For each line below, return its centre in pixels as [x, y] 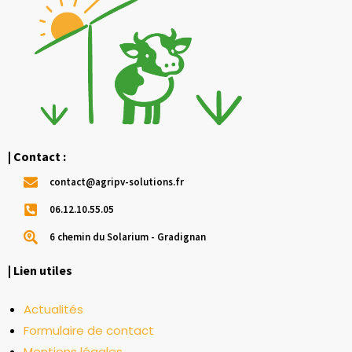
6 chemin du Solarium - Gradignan [127, 237]
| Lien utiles [40, 271]
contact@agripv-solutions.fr [116, 182]
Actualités [53, 310]
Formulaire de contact [89, 331]
